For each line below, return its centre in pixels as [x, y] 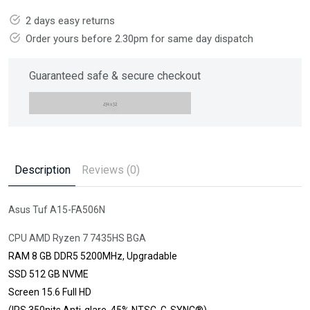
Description [43, 170]
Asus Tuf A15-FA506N [57, 210]
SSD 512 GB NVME [48, 274]
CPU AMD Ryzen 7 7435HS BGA [77, 238]
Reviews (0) [111, 170]
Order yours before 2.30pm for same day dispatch [139, 39]
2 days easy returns [70, 21]
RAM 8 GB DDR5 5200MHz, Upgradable [93, 256]
